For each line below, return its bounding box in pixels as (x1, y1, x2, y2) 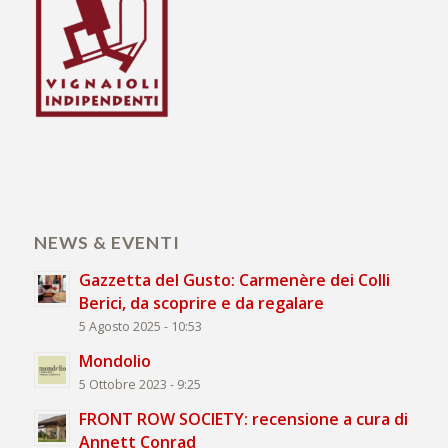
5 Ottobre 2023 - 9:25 (78, 376, 201, 394)
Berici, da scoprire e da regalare (78, 292, 324, 315)
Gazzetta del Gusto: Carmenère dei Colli (78, 269, 390, 292)
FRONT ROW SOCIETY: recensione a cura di (78, 408, 408, 431)
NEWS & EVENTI (33, 232, 180, 254)
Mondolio (78, 350, 151, 373)
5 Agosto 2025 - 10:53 (78, 318, 202, 336)
